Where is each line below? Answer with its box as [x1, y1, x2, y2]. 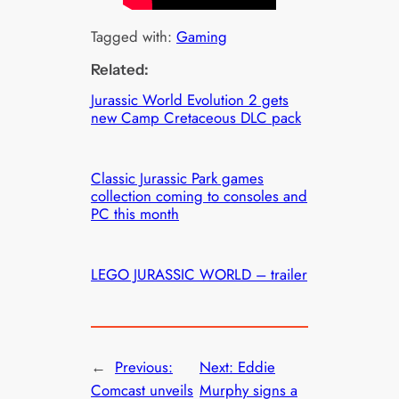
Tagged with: [91, 26, 177, 48]
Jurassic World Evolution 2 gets [91, 88, 289, 110]
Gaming [176, 26, 228, 48]
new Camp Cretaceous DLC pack [91, 106, 302, 128]
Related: [91, 60, 150, 78]
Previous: [115, 355, 174, 378]
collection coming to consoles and [91, 184, 308, 207]
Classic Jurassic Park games [91, 167, 265, 189]
